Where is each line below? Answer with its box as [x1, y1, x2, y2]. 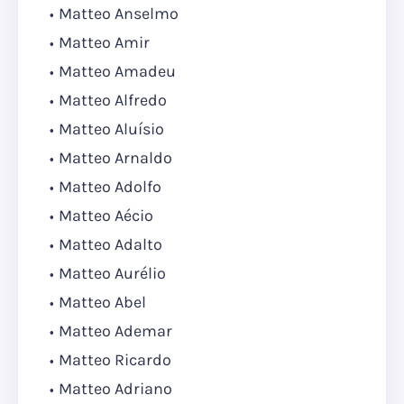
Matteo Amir [59, 32, 150, 53]
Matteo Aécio [59, 206, 153, 226]
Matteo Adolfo [59, 177, 161, 197]
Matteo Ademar [59, 321, 172, 342]
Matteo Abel [59, 292, 146, 313]
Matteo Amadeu [59, 61, 176, 82]
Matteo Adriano [59, 379, 172, 399]
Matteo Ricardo [59, 350, 171, 371]
